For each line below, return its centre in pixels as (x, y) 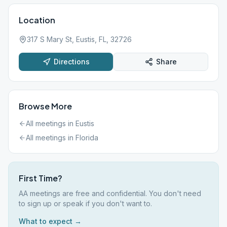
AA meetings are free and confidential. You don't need (110, 193)
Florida (87, 138)
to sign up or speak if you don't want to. (85, 203)
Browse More (45, 106)
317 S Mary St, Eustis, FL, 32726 (79, 39)
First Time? (41, 178)
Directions (71, 62)
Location (37, 20)
